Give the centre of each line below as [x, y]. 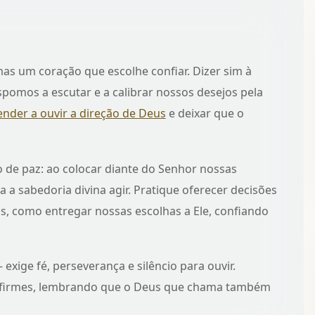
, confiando [238, 211]
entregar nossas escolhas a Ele [127, 211]
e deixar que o [205, 114]
